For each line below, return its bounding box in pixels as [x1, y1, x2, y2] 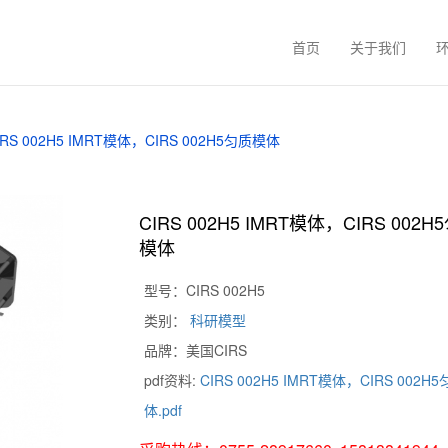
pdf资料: [143, 370, 200, 390]
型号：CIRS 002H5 [143, 280, 265, 300]
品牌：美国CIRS [143, 340, 247, 360]
